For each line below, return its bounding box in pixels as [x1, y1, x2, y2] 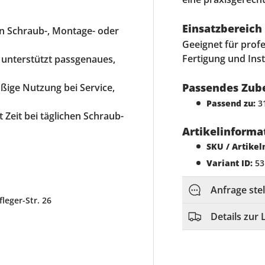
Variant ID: [206, 157, 253, 169]
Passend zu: [206, 97, 256, 109]
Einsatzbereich [182, 21, 263, 35]
